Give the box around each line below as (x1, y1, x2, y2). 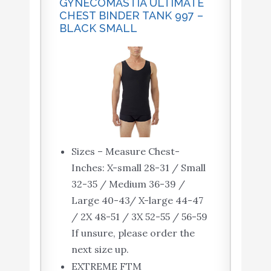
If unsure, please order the (71, 227, 195, 240)
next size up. (71, 243, 129, 256)
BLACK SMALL (59, 22, 137, 35)
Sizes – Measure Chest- (71, 145, 180, 158)
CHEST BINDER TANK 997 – (59, 9, 203, 22)
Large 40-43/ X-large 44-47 (71, 194, 203, 207)
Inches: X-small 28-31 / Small (71, 162, 206, 174)
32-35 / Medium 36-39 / (71, 178, 185, 191)
